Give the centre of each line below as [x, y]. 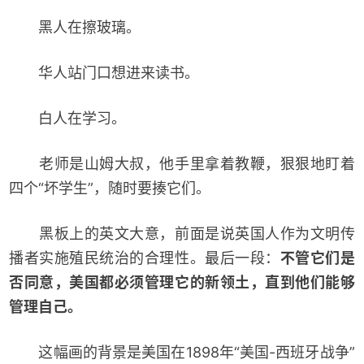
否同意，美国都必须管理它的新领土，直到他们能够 [182, 282]
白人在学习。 [68, 118]
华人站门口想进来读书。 [104, 72]
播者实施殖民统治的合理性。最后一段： [145, 258]
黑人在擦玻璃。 [75, 28]
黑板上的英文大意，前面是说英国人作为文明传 [182, 233]
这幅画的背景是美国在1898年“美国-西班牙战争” [182, 352]
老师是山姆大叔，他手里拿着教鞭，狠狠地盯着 [182, 163]
